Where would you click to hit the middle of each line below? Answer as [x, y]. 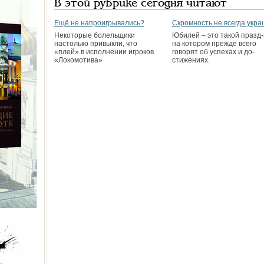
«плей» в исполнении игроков [104, 52]
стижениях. [191, 60]
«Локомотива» [78, 60]
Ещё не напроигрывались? [99, 23]
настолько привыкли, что [95, 44]
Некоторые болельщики [94, 35]
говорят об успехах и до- [213, 52]
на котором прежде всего [214, 44]
